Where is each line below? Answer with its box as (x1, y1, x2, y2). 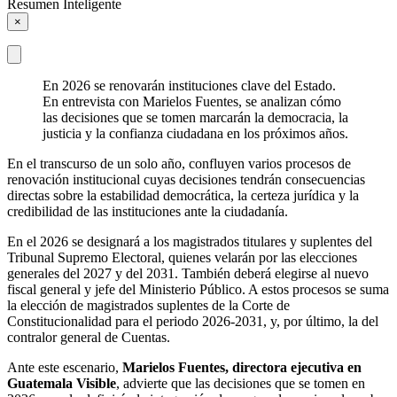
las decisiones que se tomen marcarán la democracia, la (43, 109, 348, 125)
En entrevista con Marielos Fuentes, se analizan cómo (43, 93, 341, 109)
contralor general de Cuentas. (7, 329, 170, 345)
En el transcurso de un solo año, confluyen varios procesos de (7, 155, 351, 171)
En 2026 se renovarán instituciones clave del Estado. (43, 77, 336, 93)
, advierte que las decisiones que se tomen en (116, 375, 365, 391)
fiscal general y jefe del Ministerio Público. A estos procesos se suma (7, 281, 389, 297)
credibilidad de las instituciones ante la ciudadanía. (7, 203, 288, 219)
